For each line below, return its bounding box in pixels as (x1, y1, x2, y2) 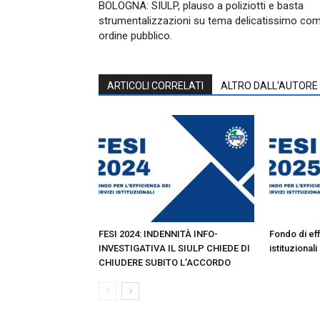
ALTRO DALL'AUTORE (221, 79, 318, 91)
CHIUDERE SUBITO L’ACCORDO (99, 256, 231, 268)
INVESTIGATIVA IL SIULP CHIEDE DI (99, 242, 250, 254)
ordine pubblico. (99, 29, 172, 42)
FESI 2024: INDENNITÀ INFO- (99, 228, 218, 239)
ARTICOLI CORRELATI (107, 79, 204, 91)
